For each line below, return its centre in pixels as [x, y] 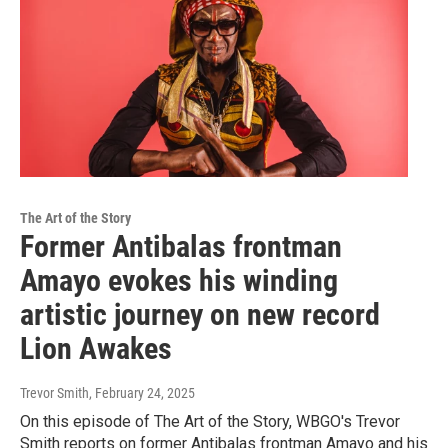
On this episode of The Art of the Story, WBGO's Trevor [210, 422]
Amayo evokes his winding [179, 281]
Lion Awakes [96, 349]
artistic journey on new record [200, 315]
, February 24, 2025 [142, 393]
